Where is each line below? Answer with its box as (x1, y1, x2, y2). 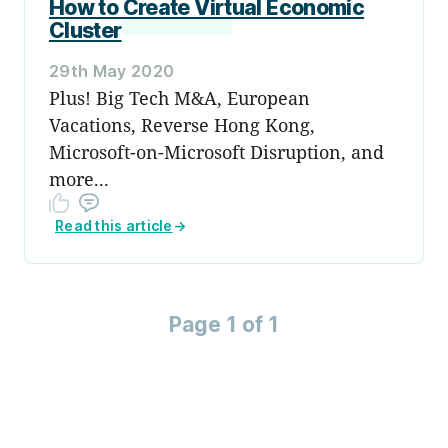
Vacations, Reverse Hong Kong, (49, 112, 315, 137)
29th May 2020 (49, 60, 175, 81)
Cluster (49, 17, 122, 43)
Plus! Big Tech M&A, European (49, 85, 310, 110)
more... (49, 166, 109, 191)
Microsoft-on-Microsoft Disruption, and (49, 139, 384, 164)
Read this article (55, 216, 173, 234)
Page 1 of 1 (169, 311, 279, 337)
